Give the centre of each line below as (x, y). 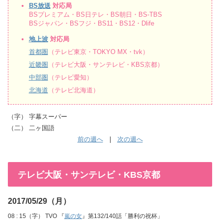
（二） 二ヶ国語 (31, 128)
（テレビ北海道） (73, 90)
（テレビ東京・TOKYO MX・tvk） (98, 52)
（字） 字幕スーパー (38, 117)
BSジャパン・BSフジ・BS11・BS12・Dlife (91, 23)
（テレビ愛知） (70, 77)
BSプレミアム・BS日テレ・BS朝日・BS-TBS (95, 14)
